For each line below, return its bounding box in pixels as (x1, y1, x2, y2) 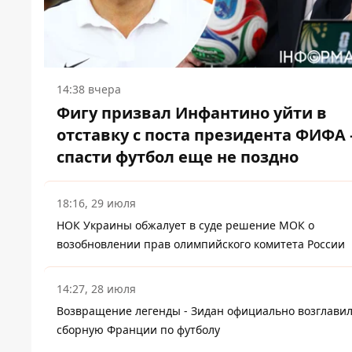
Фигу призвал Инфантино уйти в (57, 102, 327, 124)
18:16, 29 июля (57, 196, 136, 211)
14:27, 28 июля (57, 281, 136, 297)
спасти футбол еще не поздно (57, 146, 299, 168)
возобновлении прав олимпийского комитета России (57, 236, 345, 252)
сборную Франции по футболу (57, 322, 220, 338)
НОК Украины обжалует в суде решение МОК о (57, 218, 314, 233)
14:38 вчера (57, 82, 121, 97)
